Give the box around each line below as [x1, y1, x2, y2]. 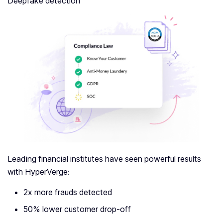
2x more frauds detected [23, 187, 112, 198]
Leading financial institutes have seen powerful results [7, 154, 201, 164]
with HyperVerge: [7, 167, 70, 177]
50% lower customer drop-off [23, 204, 131, 215]
